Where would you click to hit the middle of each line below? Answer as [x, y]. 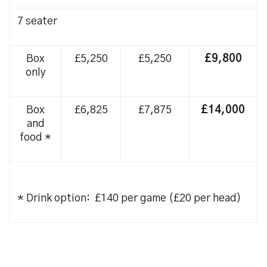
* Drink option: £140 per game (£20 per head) [129, 198]
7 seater [37, 21]
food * [35, 138]
